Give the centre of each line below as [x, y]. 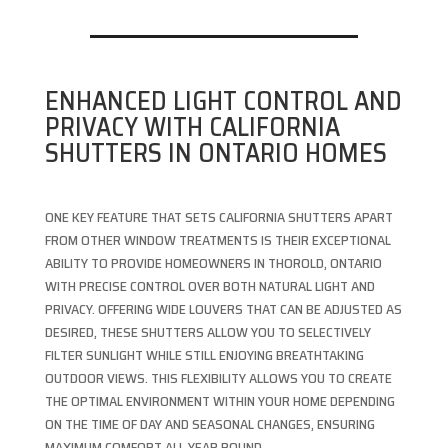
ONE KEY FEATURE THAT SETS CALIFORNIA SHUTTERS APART [218, 217]
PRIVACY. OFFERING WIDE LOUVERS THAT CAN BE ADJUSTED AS [223, 309]
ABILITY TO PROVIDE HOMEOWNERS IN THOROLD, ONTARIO [213, 263]
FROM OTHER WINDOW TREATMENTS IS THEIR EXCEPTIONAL [217, 240]
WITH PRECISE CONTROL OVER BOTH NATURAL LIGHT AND [209, 286]
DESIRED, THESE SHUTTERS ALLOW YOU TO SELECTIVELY [207, 332]
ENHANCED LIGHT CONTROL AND [223, 101]
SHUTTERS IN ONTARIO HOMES [215, 153]
